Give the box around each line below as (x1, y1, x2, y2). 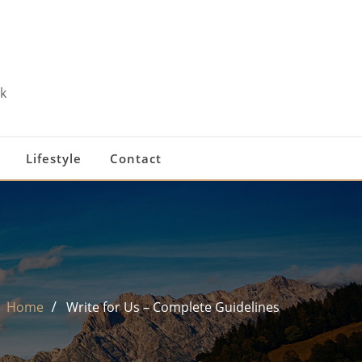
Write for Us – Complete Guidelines (66, 298, 280, 317)
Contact (109, 150, 162, 166)
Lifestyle (25, 150, 82, 166)
